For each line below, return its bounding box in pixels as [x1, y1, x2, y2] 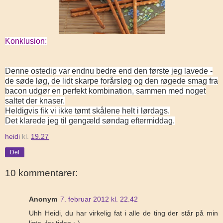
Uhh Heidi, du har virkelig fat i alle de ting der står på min [29, 209, 218, 217]
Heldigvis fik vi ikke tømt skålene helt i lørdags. [5, 106, 170, 115]
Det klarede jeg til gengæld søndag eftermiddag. [5, 116, 175, 125]
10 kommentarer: [5, 168, 78, 179]
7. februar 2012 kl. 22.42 [60, 195, 138, 203]
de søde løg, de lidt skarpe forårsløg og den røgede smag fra [5, 76, 218, 85]
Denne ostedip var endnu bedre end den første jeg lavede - [5, 66, 213, 75]
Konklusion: [5, 36, 47, 45]
